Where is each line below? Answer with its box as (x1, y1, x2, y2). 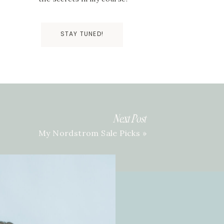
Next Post (113, 112, 146, 125)
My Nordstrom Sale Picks (38, 128, 140, 138)
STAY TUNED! (60, 29, 104, 38)
